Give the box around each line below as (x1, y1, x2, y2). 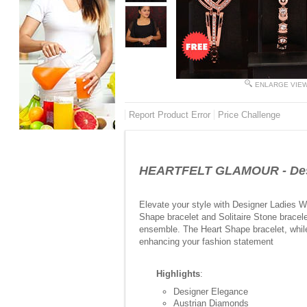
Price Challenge (218, 110, 280, 120)
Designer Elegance (173, 286, 248, 297)
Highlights (156, 269, 200, 279)
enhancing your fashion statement (139, 236, 273, 247)
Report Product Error (129, 110, 210, 120)
